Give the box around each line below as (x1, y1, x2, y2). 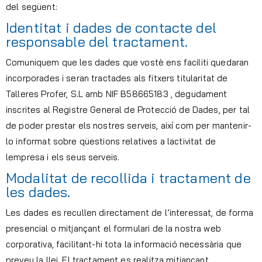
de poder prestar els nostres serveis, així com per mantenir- (6, 120, 251, 132)
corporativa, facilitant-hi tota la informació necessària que (6, 239, 242, 250)
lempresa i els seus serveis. (6, 151, 120, 163)
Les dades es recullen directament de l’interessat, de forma (6, 207, 253, 219)
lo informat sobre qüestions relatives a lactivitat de (6, 136, 216, 147)
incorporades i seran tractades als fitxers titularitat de (6, 73, 228, 84)
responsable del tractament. (6, 33, 188, 51)
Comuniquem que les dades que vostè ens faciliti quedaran (6, 57, 249, 68)
